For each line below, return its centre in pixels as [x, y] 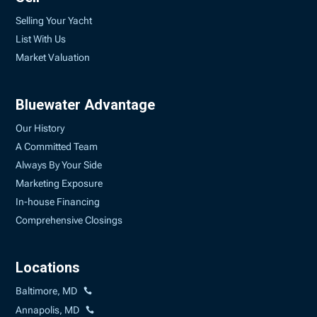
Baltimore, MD [47, 291]
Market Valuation [53, 57]
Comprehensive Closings [69, 220]
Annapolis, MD [48, 310]
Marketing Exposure [59, 183]
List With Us [41, 39]
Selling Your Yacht [54, 21]
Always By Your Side [59, 165]
